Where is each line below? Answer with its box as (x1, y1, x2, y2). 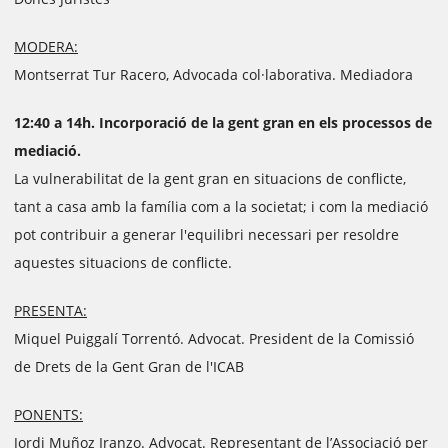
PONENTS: (14, 405, 83, 424)
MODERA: (14, 37, 78, 56)
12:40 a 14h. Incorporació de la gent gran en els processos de (14, 113, 432, 132)
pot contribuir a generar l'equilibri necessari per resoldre (14, 225, 399, 244)
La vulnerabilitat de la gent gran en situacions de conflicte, (14, 169, 406, 188)
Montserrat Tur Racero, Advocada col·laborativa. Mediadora (14, 65, 413, 84)
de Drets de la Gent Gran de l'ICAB (14, 357, 244, 376)
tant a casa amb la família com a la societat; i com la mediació (14, 197, 428, 216)
